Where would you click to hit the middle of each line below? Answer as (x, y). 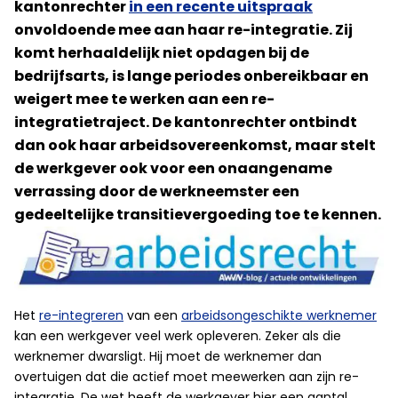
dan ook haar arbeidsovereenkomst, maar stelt (195, 145)
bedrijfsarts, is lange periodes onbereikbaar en (191, 76)
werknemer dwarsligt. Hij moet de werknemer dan (168, 357)
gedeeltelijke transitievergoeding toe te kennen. (198, 215)
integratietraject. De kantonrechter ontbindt (186, 122)
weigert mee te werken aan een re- (144, 99)
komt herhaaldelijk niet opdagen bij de (162, 53)
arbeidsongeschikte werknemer (279, 316)
